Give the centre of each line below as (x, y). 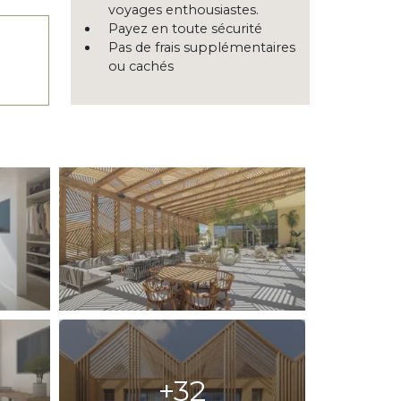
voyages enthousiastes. (183, 10)
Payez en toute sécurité (185, 29)
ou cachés (141, 67)
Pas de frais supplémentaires (202, 48)
